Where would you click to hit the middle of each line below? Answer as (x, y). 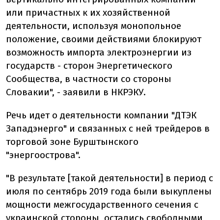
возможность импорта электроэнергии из (99, 52)
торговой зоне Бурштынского (72, 141)
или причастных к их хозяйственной (88, 12)
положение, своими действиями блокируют (104, 39)
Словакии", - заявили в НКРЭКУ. (76, 92)
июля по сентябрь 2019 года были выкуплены (109, 191)
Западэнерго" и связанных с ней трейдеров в (108, 128)
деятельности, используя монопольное (94, 26)
